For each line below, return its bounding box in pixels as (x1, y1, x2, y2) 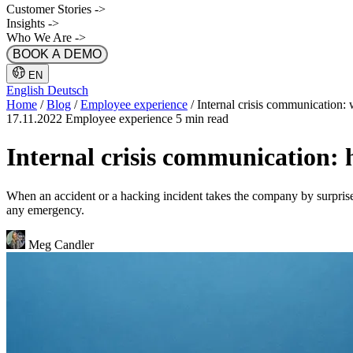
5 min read (176, 112, 229, 125)
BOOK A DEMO (13, 47, 102, 61)
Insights (6, 17, 48, 30)
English (6, 84, 47, 97)
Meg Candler (28, 237, 94, 251)
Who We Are (6, 31, 75, 44)
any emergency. (6, 203, 84, 217)
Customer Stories (6, 2, 95, 16)
